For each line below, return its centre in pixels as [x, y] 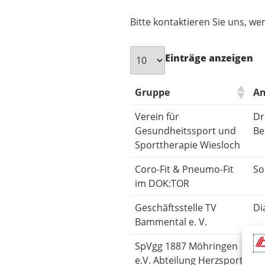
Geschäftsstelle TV [176, 208]
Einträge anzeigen [209, 58]
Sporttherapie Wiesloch [188, 145]
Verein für [157, 117]
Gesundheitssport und [185, 131]
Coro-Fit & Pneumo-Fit [184, 169]
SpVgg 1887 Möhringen [186, 246]
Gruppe [152, 93]
